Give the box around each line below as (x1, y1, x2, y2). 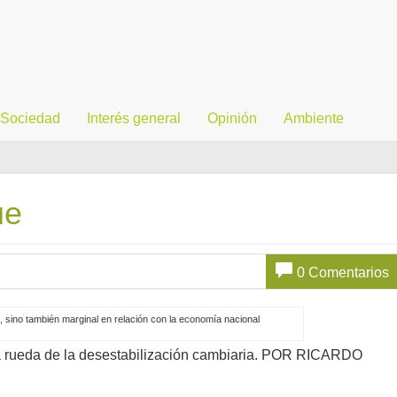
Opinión (207, 111, 257, 126)
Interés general (87, 111, 181, 126)
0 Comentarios (296, 264, 389, 280)
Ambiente (284, 111, 344, 126)
